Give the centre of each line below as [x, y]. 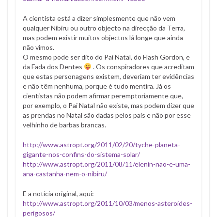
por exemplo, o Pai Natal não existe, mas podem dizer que [108, 105]
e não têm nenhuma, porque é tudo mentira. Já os [97, 86]
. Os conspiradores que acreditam [143, 66]
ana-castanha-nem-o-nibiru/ [65, 173]
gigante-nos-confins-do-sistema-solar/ [81, 154]
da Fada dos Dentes [53, 66]
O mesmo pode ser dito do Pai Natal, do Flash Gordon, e [106, 57]
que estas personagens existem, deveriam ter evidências [108, 76]
